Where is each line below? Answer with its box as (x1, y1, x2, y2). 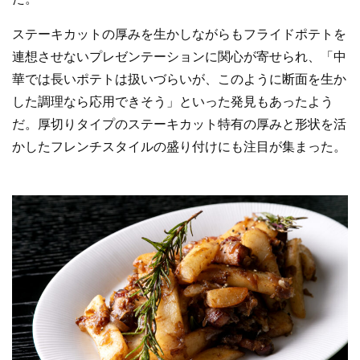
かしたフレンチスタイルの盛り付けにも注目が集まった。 (12, 140, 346, 154)
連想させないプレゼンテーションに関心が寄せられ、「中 (12, 50, 346, 64)
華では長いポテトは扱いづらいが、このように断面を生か (12, 72, 346, 87)
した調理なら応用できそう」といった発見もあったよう (12, 95, 333, 109)
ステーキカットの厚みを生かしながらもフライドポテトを (12, 27, 346, 42)
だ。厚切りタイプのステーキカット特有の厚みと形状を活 (12, 117, 346, 132)
